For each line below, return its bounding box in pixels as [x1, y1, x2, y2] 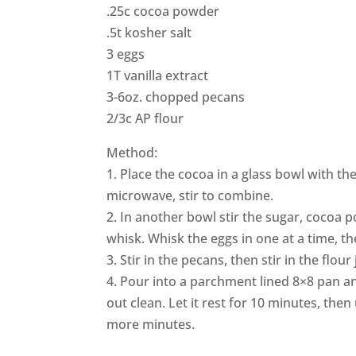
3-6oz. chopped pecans [106, 88, 246, 106]
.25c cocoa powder [106, 2, 220, 21]
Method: [106, 144, 158, 162]
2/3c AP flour [106, 110, 184, 128]
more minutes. [106, 315, 195, 334]
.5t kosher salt [106, 24, 192, 42]
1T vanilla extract [106, 67, 209, 85]
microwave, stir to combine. [106, 187, 274, 205]
